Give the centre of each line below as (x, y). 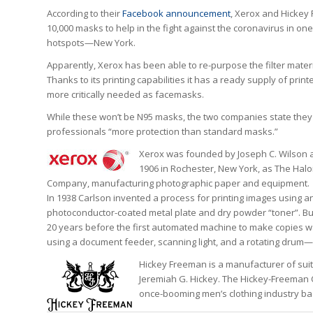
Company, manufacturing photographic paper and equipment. (178, 183)
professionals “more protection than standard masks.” (162, 132)
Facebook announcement (176, 14)
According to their (85, 14)
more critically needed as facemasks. (125, 95)
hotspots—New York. (91, 43)
